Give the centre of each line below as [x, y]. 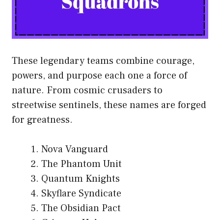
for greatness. [42, 120]
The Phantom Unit [82, 164]
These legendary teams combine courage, [103, 61]
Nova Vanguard [75, 150]
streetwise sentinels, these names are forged [109, 105]
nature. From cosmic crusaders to [87, 91]
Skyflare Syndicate [81, 194]
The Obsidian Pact [81, 208]
